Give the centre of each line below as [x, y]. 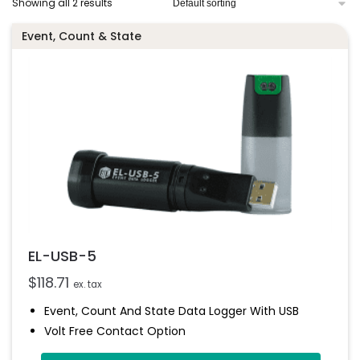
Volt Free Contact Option [115, 331]
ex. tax [88, 284]
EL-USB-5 [62, 256]
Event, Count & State [82, 36]
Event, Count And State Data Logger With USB [172, 311]
